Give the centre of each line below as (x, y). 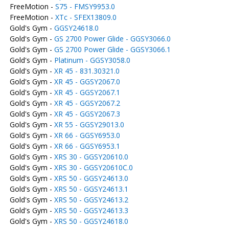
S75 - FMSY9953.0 (85, 6)
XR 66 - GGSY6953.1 (87, 146)
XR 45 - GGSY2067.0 (87, 82)
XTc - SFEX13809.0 (86, 17)
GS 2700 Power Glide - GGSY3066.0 (112, 39)
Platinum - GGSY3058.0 (92, 60)
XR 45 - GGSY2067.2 (87, 103)
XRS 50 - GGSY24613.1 (91, 189)
